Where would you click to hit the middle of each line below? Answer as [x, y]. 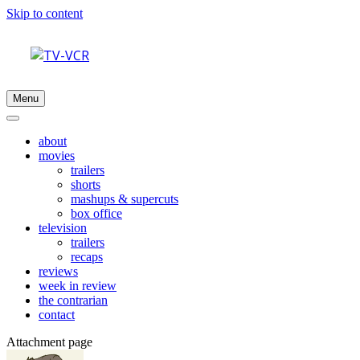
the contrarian [73, 300]
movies [57, 155]
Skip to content [45, 13]
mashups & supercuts [125, 199]
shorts [86, 184]
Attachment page [49, 342]
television [63, 228]
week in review [78, 286]
